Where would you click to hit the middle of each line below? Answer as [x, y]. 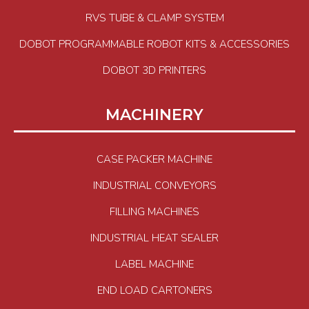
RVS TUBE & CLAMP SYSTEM [154, 18]
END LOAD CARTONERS [154, 291]
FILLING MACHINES [154, 212]
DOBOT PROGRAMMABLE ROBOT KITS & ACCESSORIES [154, 44]
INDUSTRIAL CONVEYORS [154, 186]
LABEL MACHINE [154, 265]
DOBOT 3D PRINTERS [154, 71]
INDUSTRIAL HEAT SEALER [154, 238]
